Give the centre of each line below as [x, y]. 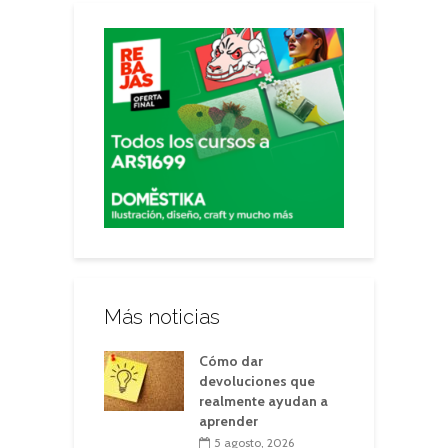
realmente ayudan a [263, 401]
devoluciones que [257, 381]
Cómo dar [231, 361]
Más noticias [162, 317]
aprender [228, 421]
